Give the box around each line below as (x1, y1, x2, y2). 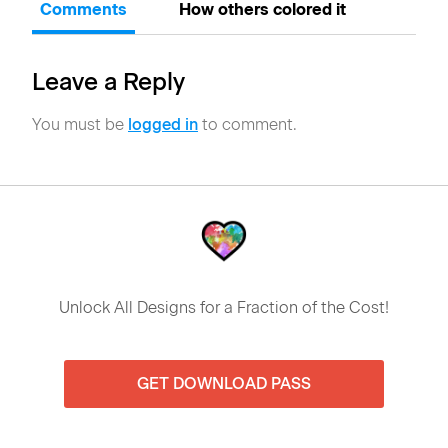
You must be (32, 114, 128, 134)
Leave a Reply (32, 66, 185, 96)
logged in (128, 114, 198, 134)
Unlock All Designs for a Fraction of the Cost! (59, 297, 389, 317)
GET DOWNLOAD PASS (137, 373, 311, 393)
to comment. (198, 114, 297, 134)
